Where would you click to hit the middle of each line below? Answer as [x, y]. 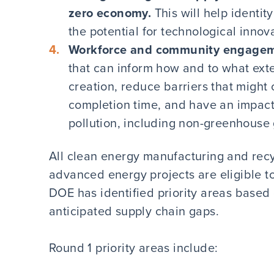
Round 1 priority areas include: [134, 247]
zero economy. [112, 13]
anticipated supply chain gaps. [136, 211]
